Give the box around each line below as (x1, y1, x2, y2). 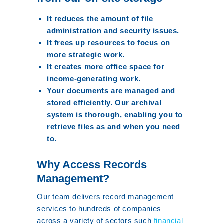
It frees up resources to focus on (47, 38, 170, 47)
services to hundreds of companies (37, 204, 161, 213)
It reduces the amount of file (47, 14, 153, 23)
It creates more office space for (47, 62, 165, 71)
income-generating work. (47, 74, 141, 83)
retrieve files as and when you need (47, 122, 181, 131)
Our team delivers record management (37, 192, 174, 201)
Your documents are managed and (47, 86, 176, 95)
